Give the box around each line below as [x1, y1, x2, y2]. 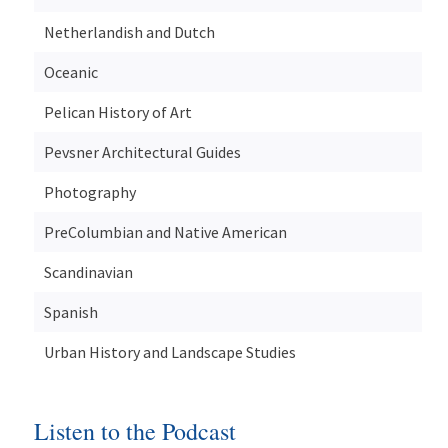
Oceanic [43, 61, 98, 82]
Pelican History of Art [43, 101, 192, 122]
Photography [43, 181, 136, 202]
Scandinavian [43, 261, 133, 282]
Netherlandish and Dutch [43, 21, 215, 42]
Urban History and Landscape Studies [43, 341, 296, 362]
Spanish [43, 301, 98, 322]
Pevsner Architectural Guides [43, 141, 241, 162]
